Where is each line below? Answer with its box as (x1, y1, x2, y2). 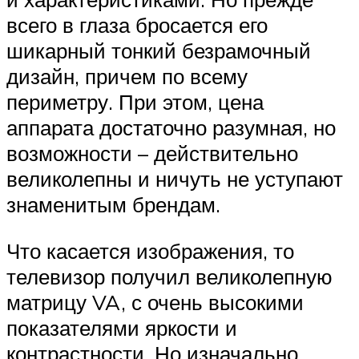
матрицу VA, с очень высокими (6, 288, 304, 315)
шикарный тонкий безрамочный (6, 38, 311, 64)
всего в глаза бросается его (6, 12, 268, 38)
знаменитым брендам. (6, 192, 220, 218)
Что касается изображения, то (6, 237, 294, 264)
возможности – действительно (6, 140, 298, 167)
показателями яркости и (6, 314, 237, 341)
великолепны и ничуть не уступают (6, 166, 343, 192)
